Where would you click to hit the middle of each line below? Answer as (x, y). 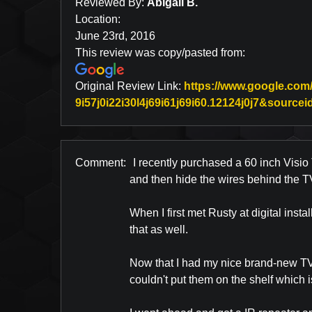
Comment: (101, 163)
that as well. (159, 229)
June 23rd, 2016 (115, 36)
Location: (98, 19)
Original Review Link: (130, 86)
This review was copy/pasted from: (160, 53)
